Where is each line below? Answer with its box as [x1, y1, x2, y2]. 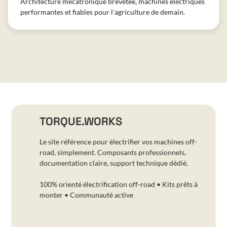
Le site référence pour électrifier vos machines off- [39, 137, 197, 146]
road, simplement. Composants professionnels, [39, 148, 186, 157]
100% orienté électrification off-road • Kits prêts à [39, 180, 198, 189]
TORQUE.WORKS [39, 115, 122, 129]
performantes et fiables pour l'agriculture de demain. [20, 7, 185, 16]
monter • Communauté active [39, 191, 133, 200]
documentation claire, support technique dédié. [39, 159, 188, 168]
